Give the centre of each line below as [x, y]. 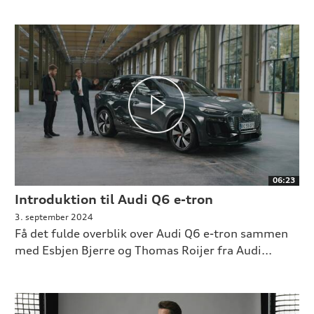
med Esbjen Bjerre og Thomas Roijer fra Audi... [143, 250]
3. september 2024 [54, 217]
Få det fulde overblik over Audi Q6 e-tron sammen [151, 233]
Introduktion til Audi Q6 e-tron [114, 199]
